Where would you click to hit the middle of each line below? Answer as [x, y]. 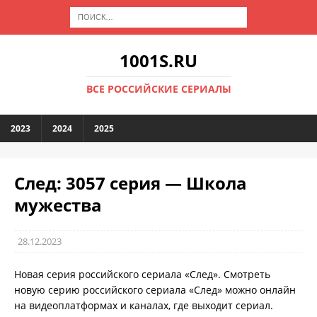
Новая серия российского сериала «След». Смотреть [142, 274]
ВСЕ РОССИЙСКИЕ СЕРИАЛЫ [158, 89]
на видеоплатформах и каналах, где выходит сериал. [144, 305]
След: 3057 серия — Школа [131, 183]
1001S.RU [158, 60]
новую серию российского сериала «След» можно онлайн [155, 290]
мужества [58, 205]
